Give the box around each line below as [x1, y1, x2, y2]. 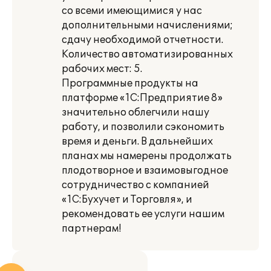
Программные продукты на [62, 77, 198, 90]
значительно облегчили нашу [62, 106, 209, 119]
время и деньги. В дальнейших [62, 135, 213, 148]
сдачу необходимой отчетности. [62, 34, 223, 46]
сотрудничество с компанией [62, 179, 209, 191]
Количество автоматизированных [62, 48, 233, 60]
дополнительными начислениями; [62, 19, 233, 31]
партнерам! [62, 223, 121, 235]
